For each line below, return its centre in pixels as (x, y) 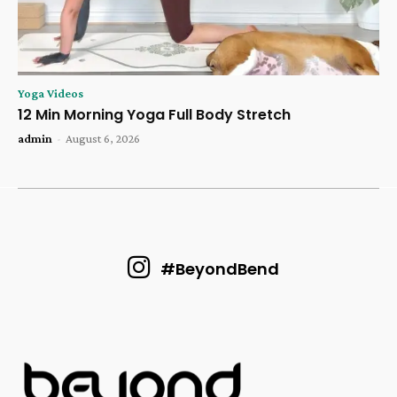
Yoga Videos (51, 93)
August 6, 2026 (103, 138)
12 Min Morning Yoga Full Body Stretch (154, 114)
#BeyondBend (220, 269)
